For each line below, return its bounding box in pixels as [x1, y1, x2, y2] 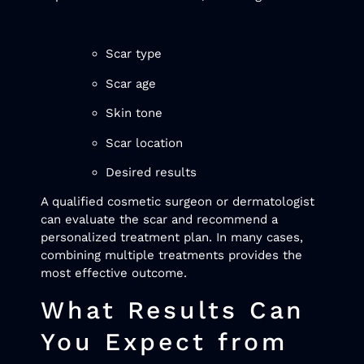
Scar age [106, 76, 156, 91]
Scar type [106, 46, 162, 62]
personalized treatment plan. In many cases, [41, 230, 303, 245]
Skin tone [106, 106, 162, 121]
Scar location [106, 135, 183, 150]
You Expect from [41, 327, 288, 356]
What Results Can [41, 295, 305, 324]
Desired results [106, 164, 197, 180]
